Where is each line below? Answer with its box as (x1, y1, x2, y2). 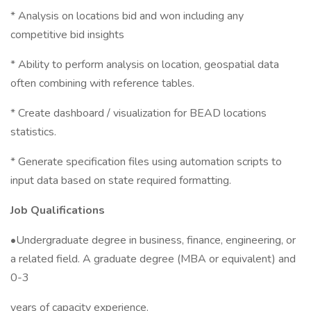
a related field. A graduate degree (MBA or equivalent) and (10, 251, 296, 267)
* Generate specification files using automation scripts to (10, 154, 282, 169)
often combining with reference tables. (10, 76, 194, 91)
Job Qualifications (10, 203, 105, 218)
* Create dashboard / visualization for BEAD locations (10, 106, 267, 121)
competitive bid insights (10, 27, 124, 42)
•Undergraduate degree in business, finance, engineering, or (10, 233, 296, 248)
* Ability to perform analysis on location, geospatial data (10, 57, 279, 72)
